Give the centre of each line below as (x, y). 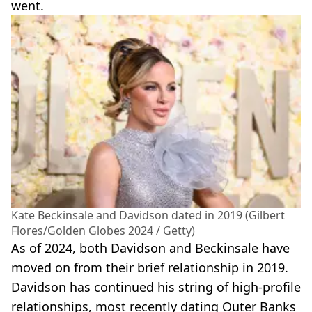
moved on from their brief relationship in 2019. (150, 268)
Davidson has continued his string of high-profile (156, 287)
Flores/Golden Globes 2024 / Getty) (103, 231)
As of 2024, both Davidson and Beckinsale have (150, 248)
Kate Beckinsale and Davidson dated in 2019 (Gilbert (148, 216)
